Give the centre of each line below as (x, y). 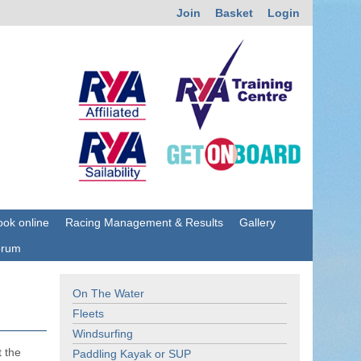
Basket (234, 13)
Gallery (257, 223)
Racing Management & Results (144, 223)
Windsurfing (103, 334)
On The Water (108, 294)
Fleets (88, 314)
